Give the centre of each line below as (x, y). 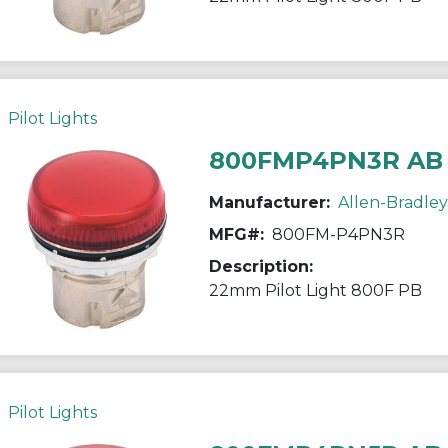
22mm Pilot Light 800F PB (315, 290)
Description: (260, 266)
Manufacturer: (269, 202)
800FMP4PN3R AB (325, 160)
